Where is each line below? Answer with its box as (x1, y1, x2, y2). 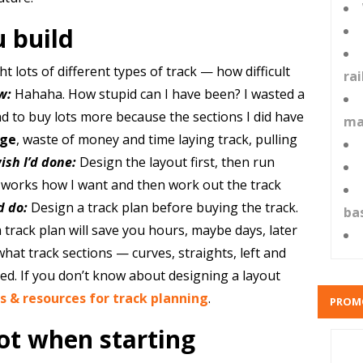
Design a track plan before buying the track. (27, 199, 298, 216)
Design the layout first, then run (79, 153, 275, 171)
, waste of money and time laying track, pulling (15, 130, 297, 148)
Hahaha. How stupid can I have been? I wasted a (14, 85, 305, 103)
